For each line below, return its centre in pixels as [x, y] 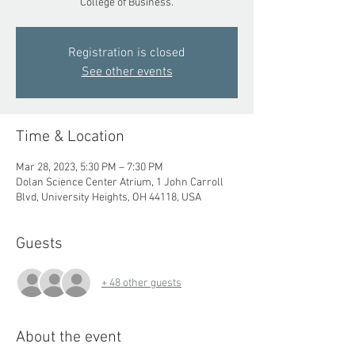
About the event [69, 338]
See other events [127, 72]
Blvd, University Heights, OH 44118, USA [109, 198]
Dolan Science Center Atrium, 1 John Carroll [120, 183]
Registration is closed [127, 53]
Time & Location [70, 137]
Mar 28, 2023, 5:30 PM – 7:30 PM [90, 168]
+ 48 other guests [141, 283]
